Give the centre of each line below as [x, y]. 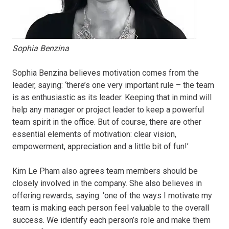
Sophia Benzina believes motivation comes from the [106, 73]
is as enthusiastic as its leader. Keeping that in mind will [112, 97]
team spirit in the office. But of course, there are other [107, 122]
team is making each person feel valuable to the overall [111, 208]
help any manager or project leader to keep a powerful [108, 109]
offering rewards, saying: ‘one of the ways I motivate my [112, 195]
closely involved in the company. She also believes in [107, 183]
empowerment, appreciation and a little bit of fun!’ [100, 146]
